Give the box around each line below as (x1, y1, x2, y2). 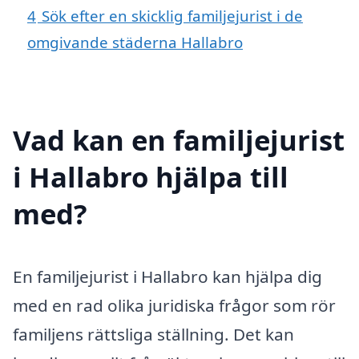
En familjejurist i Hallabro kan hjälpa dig (13, 264, 322, 288)
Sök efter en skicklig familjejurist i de (42, 5, 303, 26)
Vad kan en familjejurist (13, 120, 345, 159)
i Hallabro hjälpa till (13, 157, 288, 196)
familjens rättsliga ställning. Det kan (13, 322, 294, 345)
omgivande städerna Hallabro (27, 31, 243, 52)
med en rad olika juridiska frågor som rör (13, 293, 336, 317)
